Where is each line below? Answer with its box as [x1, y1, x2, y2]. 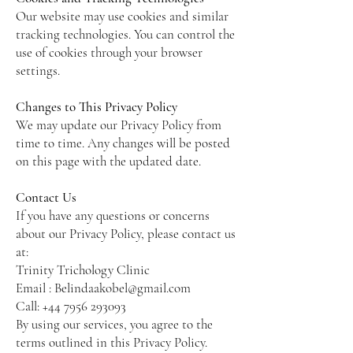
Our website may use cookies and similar [16, 8, 229, 24]
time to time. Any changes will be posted [16, 135, 230, 151]
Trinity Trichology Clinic [16, 262, 150, 278]
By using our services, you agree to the [16, 316, 213, 333]
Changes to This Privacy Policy [16, 98, 177, 115]
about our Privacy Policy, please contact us [16, 225, 236, 242]
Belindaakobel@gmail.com [54, 280, 191, 296]
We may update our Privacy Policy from [16, 117, 221, 133]
